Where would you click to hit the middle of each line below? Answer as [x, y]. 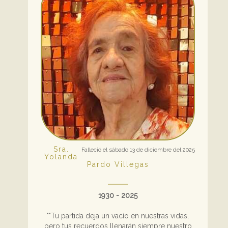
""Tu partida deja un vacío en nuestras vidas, [118, 216]
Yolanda [61, 157]
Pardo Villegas [118, 165]
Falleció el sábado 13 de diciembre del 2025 [138, 150]
